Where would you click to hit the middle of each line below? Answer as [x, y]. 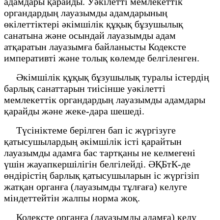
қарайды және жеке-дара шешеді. [74, 111]
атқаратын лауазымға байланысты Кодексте [95, 46]
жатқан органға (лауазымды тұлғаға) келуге [96, 186]
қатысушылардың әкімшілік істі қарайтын [93, 141]
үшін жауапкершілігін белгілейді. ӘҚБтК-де [97, 164]
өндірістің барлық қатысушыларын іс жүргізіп [102, 175]
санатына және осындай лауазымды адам [90, 35]
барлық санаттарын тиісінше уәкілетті [85, 88]
